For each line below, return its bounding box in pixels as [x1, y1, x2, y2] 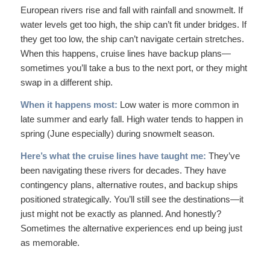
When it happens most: [20, 99, 118, 110]
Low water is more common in [117, 99, 239, 110]
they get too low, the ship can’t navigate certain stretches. [20, 34, 244, 44]
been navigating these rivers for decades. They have [20, 165, 226, 175]
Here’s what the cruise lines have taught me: [20, 150, 206, 161]
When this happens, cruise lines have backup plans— [20, 48, 231, 58]
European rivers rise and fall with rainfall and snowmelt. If [20, 5, 243, 15]
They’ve [206, 150, 240, 161]
